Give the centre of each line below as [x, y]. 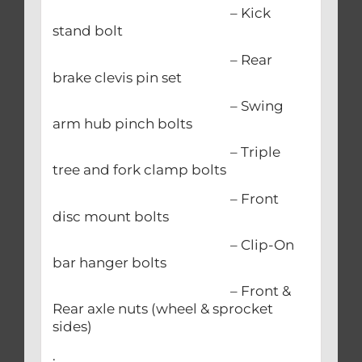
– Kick [161, 13]
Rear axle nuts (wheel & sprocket [162, 309]
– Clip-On [173, 245]
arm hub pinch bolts [122, 124]
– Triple [166, 152]
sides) [72, 327]
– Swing [168, 106]
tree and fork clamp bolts [141, 170]
